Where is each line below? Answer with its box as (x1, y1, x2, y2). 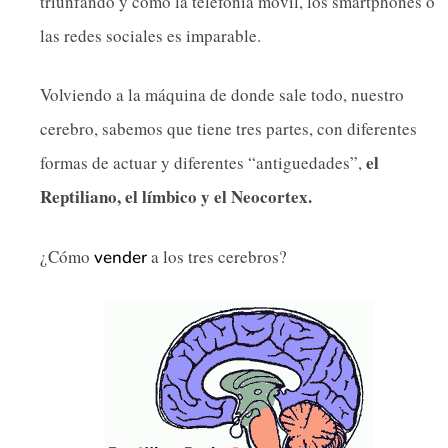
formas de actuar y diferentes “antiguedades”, (40, 151, 366, 175)
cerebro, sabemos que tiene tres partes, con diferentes (40, 117, 417, 141)
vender (90, 245, 147, 269)
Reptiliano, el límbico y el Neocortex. (40, 184, 312, 210)
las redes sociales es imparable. (40, 23, 261, 47)
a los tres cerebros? (147, 244, 287, 268)
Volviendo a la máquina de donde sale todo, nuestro (40, 83, 404, 107)
